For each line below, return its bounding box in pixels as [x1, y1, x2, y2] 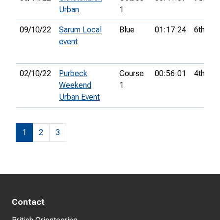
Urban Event [59, 92, 100, 102]
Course [119, 69, 144, 79]
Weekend [59, 81, 91, 90]
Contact [12, 197, 45, 207]
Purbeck [59, 69, 87, 79]
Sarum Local [59, 25, 102, 35]
